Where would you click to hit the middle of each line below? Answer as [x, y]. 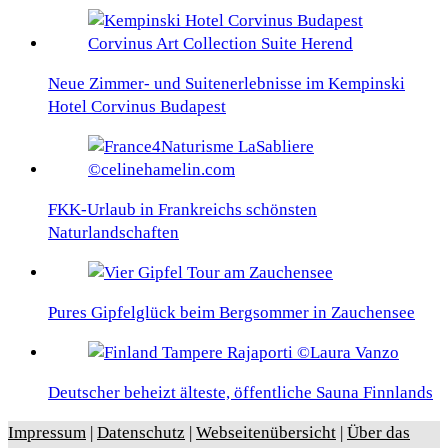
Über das [378, 432]
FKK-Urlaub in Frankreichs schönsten [182, 209]
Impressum [47, 432]
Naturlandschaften [113, 232]
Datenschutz [141, 432]
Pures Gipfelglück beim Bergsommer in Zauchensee [231, 312]
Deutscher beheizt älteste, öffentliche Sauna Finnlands [240, 392]
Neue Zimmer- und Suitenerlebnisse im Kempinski [226, 83]
